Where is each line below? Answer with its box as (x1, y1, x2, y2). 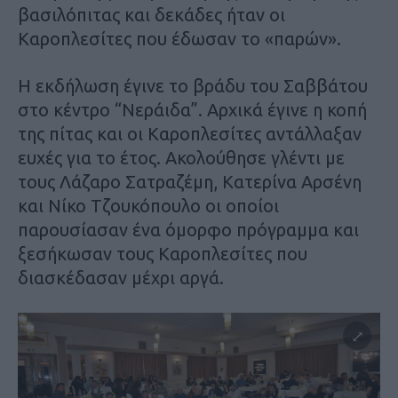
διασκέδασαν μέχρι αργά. (18, 267, 224, 289)
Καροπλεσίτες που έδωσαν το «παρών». (18, 28, 341, 50)
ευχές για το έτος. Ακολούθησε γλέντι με (18, 147, 345, 169)
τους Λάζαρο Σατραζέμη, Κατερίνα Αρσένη (18, 171, 362, 193)
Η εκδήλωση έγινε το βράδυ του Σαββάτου (18, 76, 368, 97)
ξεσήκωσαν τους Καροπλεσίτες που (18, 243, 307, 265)
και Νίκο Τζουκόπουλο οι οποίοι (18, 195, 279, 217)
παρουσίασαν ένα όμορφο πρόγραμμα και (18, 219, 359, 241)
